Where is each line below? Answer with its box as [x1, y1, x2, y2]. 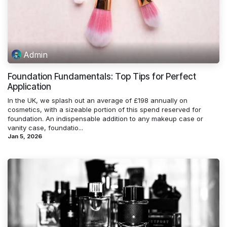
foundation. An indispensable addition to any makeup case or [8, 115, 203, 123]
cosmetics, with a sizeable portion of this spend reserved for [8, 105, 201, 114]
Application [8, 82, 51, 92]
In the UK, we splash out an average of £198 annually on [8, 96, 187, 105]
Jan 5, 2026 [8, 133, 42, 140]
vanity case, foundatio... [8, 124, 83, 132]
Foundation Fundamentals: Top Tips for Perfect [8, 71, 196, 82]
